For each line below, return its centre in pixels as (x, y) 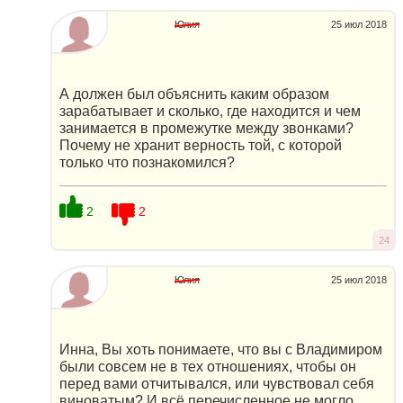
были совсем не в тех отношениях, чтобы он (208, 367)
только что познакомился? (147, 163)
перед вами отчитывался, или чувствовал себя (217, 384)
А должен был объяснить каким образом (194, 94)
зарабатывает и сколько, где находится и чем (210, 112)
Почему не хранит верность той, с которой (201, 146)
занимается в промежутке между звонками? (206, 129)
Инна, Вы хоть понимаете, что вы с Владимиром (221, 350)
